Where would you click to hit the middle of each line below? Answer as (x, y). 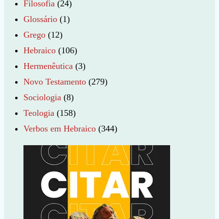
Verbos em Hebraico (60, 129)
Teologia (39, 113)
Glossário (40, 19)
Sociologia (42, 98)
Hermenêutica (48, 66)
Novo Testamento (55, 82)
